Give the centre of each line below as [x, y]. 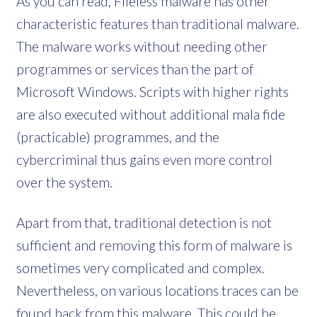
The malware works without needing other [142, 46]
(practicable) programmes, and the [118, 137]
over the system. [64, 182]
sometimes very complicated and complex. [140, 267]
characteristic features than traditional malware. [158, 23]
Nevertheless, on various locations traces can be [157, 290]
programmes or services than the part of [135, 69]
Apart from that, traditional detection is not [144, 222]
